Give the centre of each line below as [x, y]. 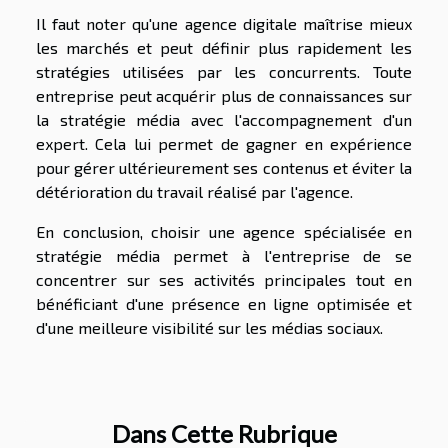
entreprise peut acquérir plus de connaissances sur [224, 95]
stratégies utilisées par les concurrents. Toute [224, 71]
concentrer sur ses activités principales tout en [224, 279]
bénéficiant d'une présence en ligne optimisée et [224, 303]
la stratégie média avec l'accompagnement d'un [224, 119]
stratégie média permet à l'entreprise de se [224, 255]
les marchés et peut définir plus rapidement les [224, 47]
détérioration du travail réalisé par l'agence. [196, 191]
